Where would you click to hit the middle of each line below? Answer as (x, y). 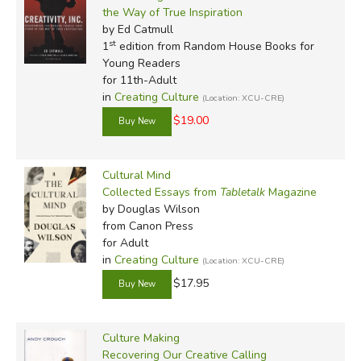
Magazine (290, 192)
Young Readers (141, 63)
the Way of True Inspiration (172, 12)
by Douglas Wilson (151, 209)
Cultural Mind (136, 175)
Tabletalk (242, 192)
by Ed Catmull (137, 29)
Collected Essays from (161, 192)
